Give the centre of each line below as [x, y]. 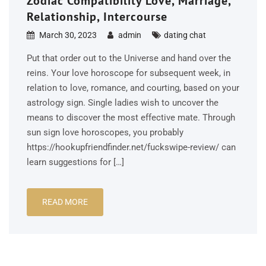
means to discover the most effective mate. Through [131, 118]
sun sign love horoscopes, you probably [105, 132]
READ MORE [65, 202]
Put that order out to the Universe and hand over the [129, 58]
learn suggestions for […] [75, 162]
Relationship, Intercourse [97, 17]
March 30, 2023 [68, 35]
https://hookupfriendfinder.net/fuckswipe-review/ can [131, 147]
